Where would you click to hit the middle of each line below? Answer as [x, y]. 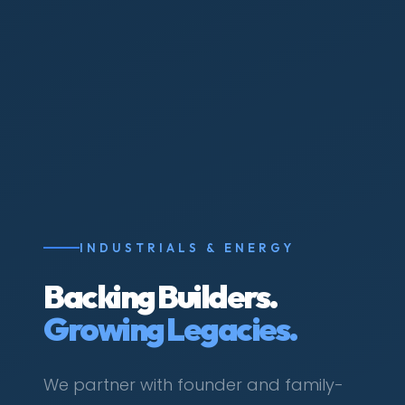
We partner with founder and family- [193, 384]
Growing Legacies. [170, 328]
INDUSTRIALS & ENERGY [187, 247]
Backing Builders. [160, 296]
